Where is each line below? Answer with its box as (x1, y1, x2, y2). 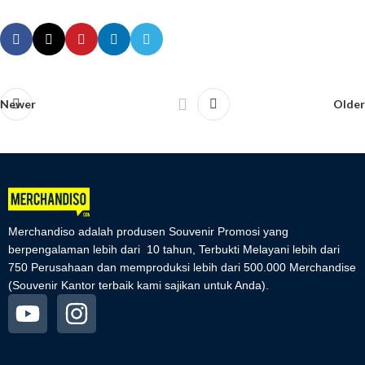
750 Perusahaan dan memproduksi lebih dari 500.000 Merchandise (8, 261, 356, 275)
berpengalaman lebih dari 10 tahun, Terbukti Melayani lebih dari (8, 243, 340, 257)
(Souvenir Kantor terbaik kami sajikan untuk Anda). (8, 279, 269, 292)
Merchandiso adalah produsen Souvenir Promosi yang (8, 225, 288, 239)
